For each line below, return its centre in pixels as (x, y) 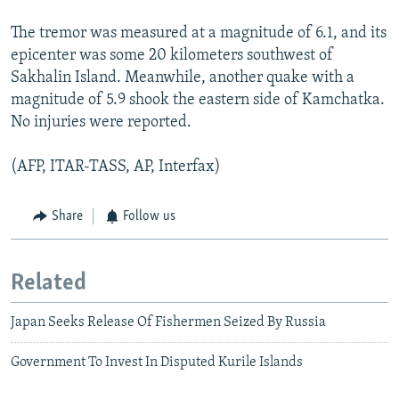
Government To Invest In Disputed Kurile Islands (157, 363)
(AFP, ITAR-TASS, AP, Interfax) (116, 167)
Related (49, 283)
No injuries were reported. (101, 123)
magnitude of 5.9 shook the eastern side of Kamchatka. (198, 101)
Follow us (149, 217)
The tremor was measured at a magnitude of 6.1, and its (199, 34)
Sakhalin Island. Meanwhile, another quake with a (183, 78)
